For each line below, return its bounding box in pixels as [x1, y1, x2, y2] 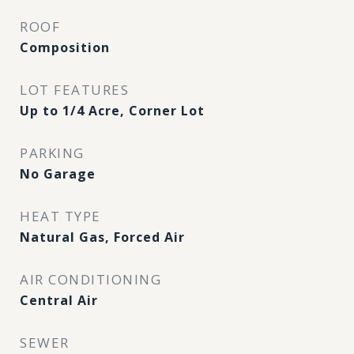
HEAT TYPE [20, 207, 101, 225]
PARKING [20, 144, 85, 162]
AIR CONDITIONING [20, 270, 161, 288]
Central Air [20, 292, 98, 309]
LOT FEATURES [20, 81, 129, 99]
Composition [20, 39, 110, 56]
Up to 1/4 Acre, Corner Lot [20, 102, 205, 119]
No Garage [20, 165, 96, 183]
